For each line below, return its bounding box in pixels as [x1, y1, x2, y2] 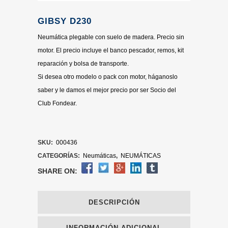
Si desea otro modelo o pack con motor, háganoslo [38, 73, 178, 80]
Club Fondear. [38, 100, 77, 107]
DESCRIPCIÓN [88, 198, 140, 206]
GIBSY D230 [38, 16, 92, 26]
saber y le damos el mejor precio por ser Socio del [38, 87, 176, 94]
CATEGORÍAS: [38, 152, 81, 159]
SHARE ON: [38, 167, 77, 175]
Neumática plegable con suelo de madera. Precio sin [38, 34, 184, 41]
